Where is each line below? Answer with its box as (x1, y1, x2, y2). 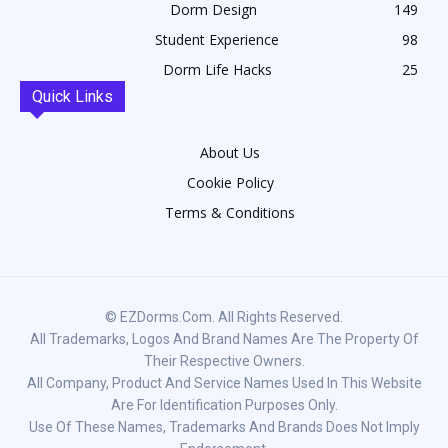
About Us (200, 142, 260, 162)
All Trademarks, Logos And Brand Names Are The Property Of (29, 330, 419, 347)
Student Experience (155, 29, 279, 49)
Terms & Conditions (165, 202, 295, 222)
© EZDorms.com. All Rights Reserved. (105, 308, 343, 325)
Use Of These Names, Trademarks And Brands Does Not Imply (28, 418, 420, 435)
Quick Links (32, 86, 113, 106)
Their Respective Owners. (143, 352, 305, 369)
